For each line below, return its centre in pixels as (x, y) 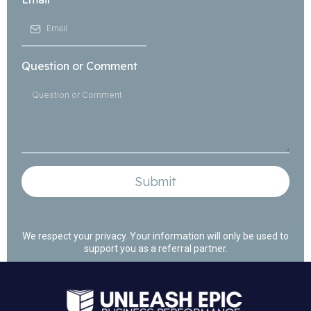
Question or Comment (79, 66)
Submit (155, 182)
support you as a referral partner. (155, 249)
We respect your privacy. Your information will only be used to (155, 236)
